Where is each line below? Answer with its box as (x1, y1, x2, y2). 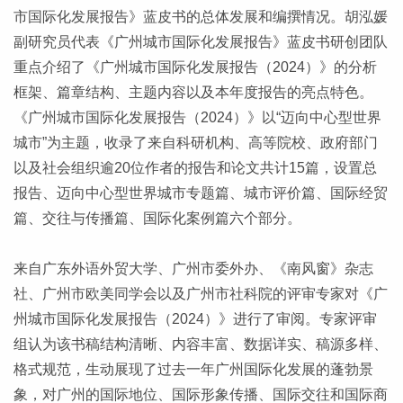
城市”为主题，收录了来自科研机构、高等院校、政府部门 (13, 135, 378, 151)
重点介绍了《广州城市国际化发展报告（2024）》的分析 (13, 59, 377, 76)
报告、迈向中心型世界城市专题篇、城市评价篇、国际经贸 (13, 185, 388, 201)
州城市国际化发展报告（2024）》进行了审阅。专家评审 (13, 311, 377, 327)
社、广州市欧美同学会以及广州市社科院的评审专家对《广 (13, 286, 388, 302)
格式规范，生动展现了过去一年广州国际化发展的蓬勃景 (13, 362, 373, 378)
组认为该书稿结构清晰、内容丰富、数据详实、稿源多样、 (13, 336, 388, 353)
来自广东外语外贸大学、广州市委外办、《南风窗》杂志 (13, 261, 373, 277)
